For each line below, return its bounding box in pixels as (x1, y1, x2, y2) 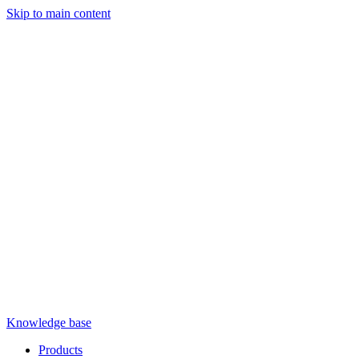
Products (38, 343, 83, 357)
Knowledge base (6, 316, 91, 329)
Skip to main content (6, 6, 111, 20)
